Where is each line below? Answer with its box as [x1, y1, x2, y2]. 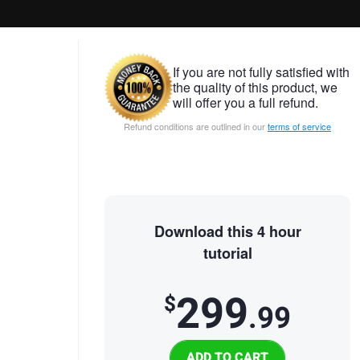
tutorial [202, 242, 252, 264]
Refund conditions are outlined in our [124, 119, 268, 133]
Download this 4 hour [153, 220, 301, 242]
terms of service [268, 119, 331, 133]
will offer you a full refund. [173, 93, 318, 112]
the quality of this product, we [173, 78, 337, 97]
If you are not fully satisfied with [173, 63, 350, 82]
